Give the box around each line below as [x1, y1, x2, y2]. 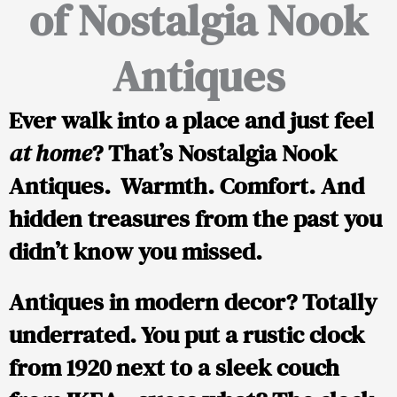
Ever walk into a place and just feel [9, 104, 374, 137]
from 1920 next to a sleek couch [9, 351, 339, 385]
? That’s [91, 136, 178, 170]
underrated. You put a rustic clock [9, 318, 364, 352]
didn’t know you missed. [9, 235, 262, 269]
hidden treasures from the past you [9, 202, 382, 236]
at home [9, 136, 91, 170]
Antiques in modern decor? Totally [9, 285, 377, 319]
